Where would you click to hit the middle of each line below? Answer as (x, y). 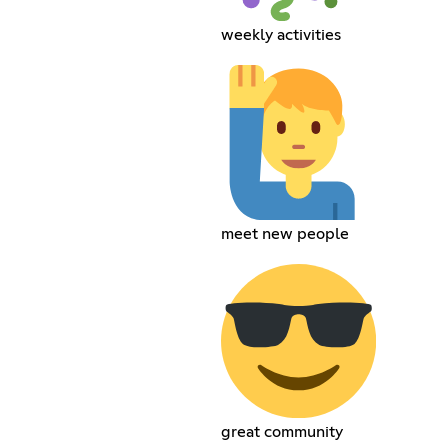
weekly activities (280, 34)
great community (281, 432)
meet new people (284, 233)
